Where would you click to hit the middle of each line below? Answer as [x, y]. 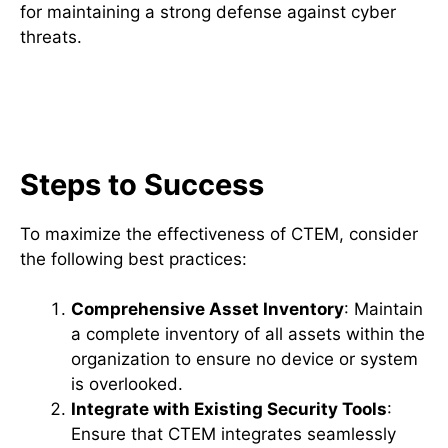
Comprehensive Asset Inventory [207, 309]
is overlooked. [127, 384]
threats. [51, 37]
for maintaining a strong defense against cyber [208, 12]
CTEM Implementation [166, 125]
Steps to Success [142, 184]
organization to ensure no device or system [244, 359]
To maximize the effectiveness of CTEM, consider [219, 233]
